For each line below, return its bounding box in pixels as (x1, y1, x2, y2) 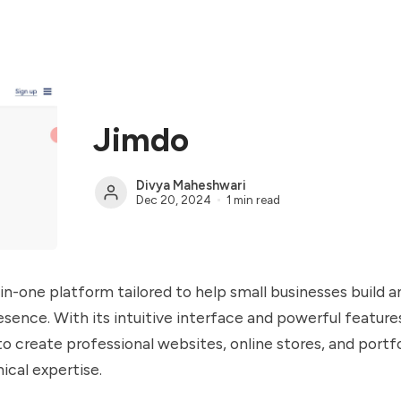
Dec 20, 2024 (136, 192, 211, 207)
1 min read (226, 192, 280, 207)
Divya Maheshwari (136, 176, 246, 193)
